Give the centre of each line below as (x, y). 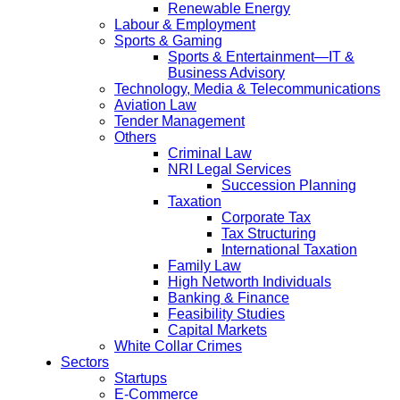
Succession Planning (289, 186)
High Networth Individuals (250, 282)
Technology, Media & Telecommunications (247, 89)
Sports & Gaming (168, 41)
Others (135, 137)
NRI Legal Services (229, 170)
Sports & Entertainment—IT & (261, 57)
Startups (141, 379)
